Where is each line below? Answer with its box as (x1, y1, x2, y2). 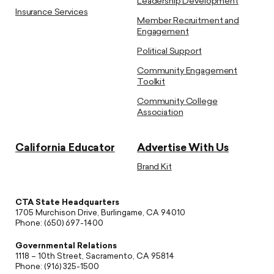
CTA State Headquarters (15, 198, 119, 207)
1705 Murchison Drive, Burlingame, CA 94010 (15, 209, 185, 217)
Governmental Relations (15, 242, 117, 250)
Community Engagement (137, 66, 238, 76)
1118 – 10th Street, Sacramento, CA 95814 (15, 252, 174, 261)
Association (137, 108, 183, 117)
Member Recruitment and (137, 16, 239, 26)
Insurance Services (15, 7, 88, 17)
